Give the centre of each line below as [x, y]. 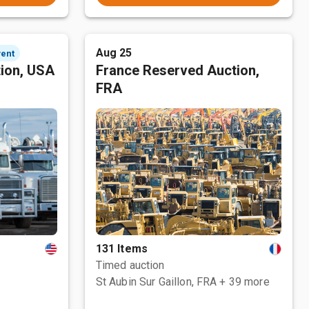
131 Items [122, 249]
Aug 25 [114, 53]
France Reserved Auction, [177, 70]
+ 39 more [245, 282]
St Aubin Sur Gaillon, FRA [156, 282]
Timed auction [130, 265]
